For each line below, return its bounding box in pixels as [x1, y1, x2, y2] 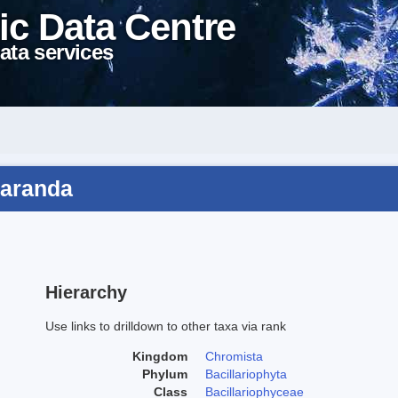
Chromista [205, 348, 263, 363]
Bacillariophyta [205, 366, 287, 381]
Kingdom [132, 348, 187, 363]
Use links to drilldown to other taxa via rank [45, 318, 286, 333]
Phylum [142, 366, 187, 381]
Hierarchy [45, 282, 127, 302]
